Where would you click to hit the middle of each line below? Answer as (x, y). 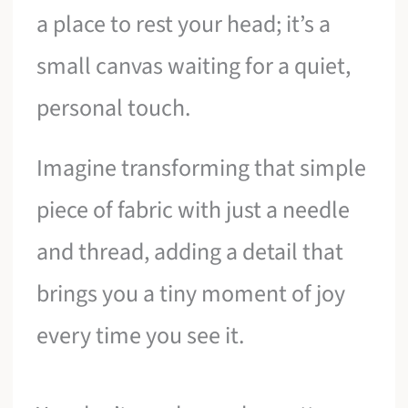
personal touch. (114, 108)
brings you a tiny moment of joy (191, 293)
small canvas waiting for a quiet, (194, 66)
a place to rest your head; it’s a (184, 25)
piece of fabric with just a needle (194, 209)
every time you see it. (141, 335)
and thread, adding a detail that (190, 251)
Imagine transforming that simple (202, 168)
